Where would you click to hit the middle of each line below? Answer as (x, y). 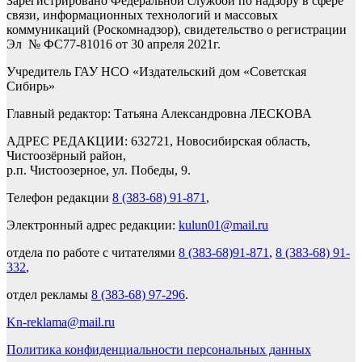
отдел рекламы (49, 295)
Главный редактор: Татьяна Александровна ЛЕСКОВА (159, 114)
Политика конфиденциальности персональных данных (159, 350)
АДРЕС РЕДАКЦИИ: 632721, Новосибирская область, (158, 141)
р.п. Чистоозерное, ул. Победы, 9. (99, 170)
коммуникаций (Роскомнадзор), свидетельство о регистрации (177, 30)
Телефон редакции (59, 198)
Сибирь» (31, 86)
